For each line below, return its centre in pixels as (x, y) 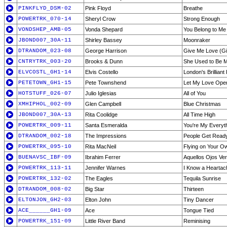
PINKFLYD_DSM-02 (45, 8)
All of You (195, 93)
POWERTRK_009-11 (45, 125)
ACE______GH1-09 (45, 210)
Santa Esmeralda (106, 125)
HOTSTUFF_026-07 (45, 93)
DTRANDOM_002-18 (45, 136)
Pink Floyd (98, 8)
